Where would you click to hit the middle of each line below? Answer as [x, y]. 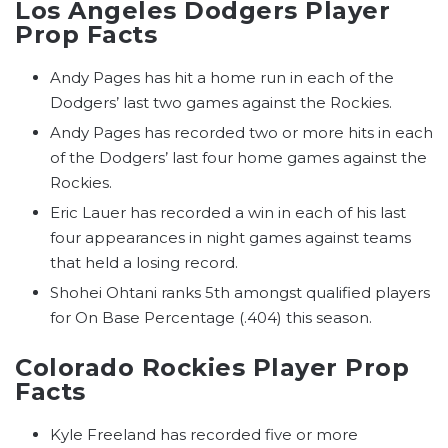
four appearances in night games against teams [230, 238]
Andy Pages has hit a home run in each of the [222, 78]
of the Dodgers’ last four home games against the [238, 158]
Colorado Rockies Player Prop [212, 368]
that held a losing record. [144, 263]
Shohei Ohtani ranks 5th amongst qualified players [240, 293]
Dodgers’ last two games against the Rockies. [221, 103]
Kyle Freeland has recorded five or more [204, 435]
